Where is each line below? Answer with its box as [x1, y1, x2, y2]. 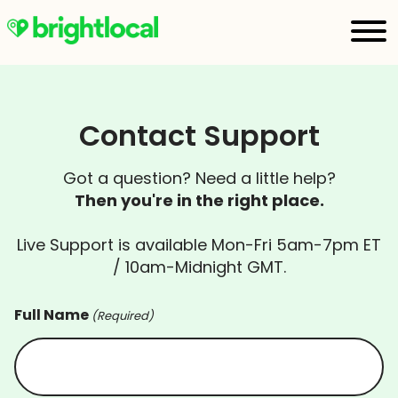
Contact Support [78, 115, 320, 155]
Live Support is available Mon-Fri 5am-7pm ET [17, 233, 381, 256]
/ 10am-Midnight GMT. [112, 255, 286, 278]
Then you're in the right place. [74, 188, 324, 211]
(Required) [92, 306, 155, 324]
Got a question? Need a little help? [62, 166, 336, 189]
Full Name [14, 304, 89, 325]
